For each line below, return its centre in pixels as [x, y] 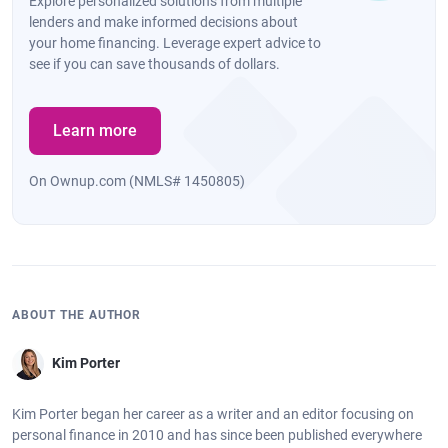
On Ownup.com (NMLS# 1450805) [137, 180]
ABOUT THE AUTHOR [77, 314]
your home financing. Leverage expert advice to [175, 42]
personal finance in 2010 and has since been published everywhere [217, 434]
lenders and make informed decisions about [163, 21]
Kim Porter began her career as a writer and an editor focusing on [213, 413]
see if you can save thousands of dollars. [154, 63]
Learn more [95, 130]
